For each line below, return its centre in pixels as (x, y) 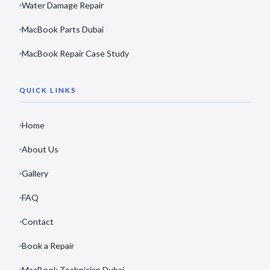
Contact (38, 221)
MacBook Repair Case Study (75, 53)
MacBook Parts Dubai (63, 29)
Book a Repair (48, 246)
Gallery (35, 173)
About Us (40, 149)
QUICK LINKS (48, 90)
